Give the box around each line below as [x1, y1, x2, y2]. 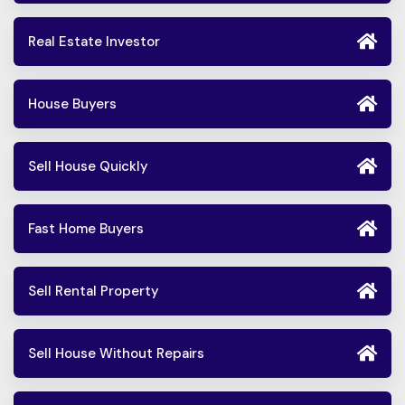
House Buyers [28, 95, 117, 114]
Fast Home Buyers [28, 220, 144, 239]
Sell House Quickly [28, 157, 148, 176]
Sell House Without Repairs [28, 344, 204, 363]
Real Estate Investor [28, 33, 160, 52]
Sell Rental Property [28, 282, 159, 301]
